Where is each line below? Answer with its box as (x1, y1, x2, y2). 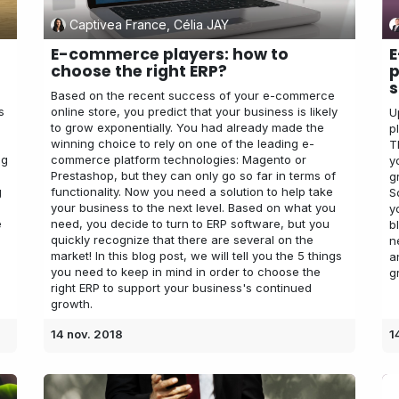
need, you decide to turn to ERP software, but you (51, 216, 330, 232)
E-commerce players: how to (51, 44, 289, 66)
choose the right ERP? (51, 61, 227, 83)
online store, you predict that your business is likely (51, 104, 338, 119)
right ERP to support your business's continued (51, 281, 312, 296)
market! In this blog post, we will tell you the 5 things (51, 248, 342, 264)
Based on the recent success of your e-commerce (51, 88, 335, 103)
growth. (51, 297, 93, 312)
